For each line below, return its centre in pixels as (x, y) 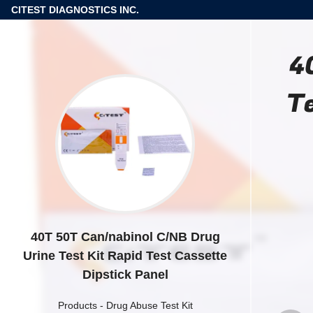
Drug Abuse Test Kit (149, 305)
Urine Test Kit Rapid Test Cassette (125, 256)
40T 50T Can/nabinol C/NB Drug (125, 237)
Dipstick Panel (125, 275)
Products (77, 305)
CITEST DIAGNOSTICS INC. (75, 10)
